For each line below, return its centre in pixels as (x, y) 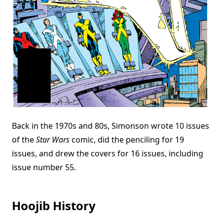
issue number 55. (44, 167)
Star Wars (53, 140)
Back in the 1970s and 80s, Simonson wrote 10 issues (110, 126)
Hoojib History (54, 206)
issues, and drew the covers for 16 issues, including (108, 154)
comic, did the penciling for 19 (127, 140)
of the (24, 140)
